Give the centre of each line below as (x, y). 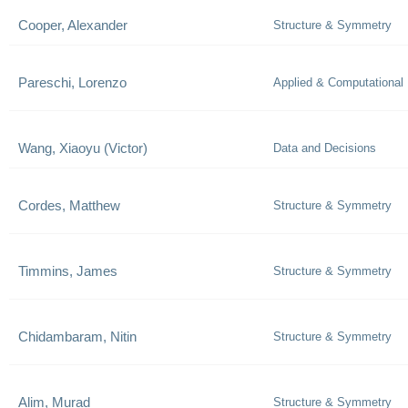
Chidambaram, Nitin (77, 337)
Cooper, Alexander (73, 25)
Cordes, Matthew (69, 205)
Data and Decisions (325, 148)
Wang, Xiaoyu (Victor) (83, 148)
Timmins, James (68, 271)
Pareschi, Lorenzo (72, 82)
